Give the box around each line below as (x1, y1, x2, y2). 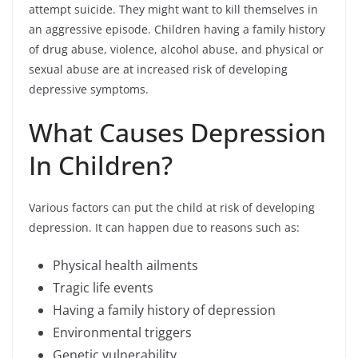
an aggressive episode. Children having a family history (29, 22, 325, 38)
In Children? (29, 148, 173, 183)
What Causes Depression (29, 115, 326, 150)
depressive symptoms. (29, 82, 149, 97)
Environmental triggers (53, 324, 192, 342)
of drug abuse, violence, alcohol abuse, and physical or (29, 42, 324, 58)
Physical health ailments (53, 257, 198, 275)
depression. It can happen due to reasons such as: (29, 220, 300, 236)
